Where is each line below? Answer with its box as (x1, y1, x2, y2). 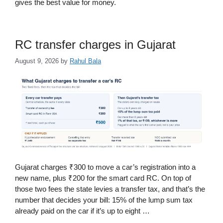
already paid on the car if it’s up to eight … (15, 206, 150, 215)
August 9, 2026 (15, 57, 59, 65)
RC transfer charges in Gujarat (15, 38, 176, 51)
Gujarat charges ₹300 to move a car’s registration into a (15, 162, 196, 171)
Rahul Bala (70, 57, 101, 65)
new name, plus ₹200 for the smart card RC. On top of (15, 173, 191, 182)
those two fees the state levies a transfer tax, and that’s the (15, 184, 205, 193)
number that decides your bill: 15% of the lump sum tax (15, 195, 193, 204)
